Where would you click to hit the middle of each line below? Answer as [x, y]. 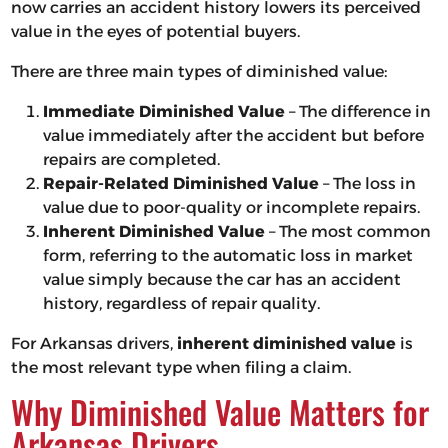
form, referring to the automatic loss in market [227, 256]
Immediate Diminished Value [163, 112]
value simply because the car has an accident [221, 280]
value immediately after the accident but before [233, 136]
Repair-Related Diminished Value [180, 184]
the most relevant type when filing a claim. [180, 368]
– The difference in [357, 112]
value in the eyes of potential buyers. [155, 32]
